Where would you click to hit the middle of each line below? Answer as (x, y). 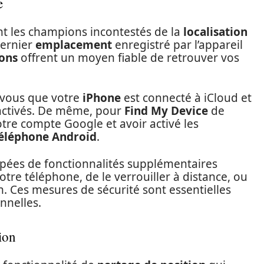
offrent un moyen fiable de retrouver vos (128, 58)
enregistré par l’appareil (177, 45)
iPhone (102, 98)
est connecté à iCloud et (186, 98)
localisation (215, 32)
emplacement (74, 45)
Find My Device (166, 111)
